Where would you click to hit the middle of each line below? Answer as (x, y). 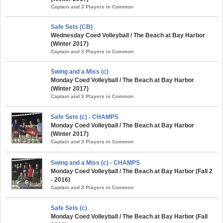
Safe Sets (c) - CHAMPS (85, 117)
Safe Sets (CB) (72, 27)
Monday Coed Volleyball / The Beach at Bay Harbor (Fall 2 (132, 171)
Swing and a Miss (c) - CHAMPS (95, 163)
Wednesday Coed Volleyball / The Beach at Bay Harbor (128, 35)
